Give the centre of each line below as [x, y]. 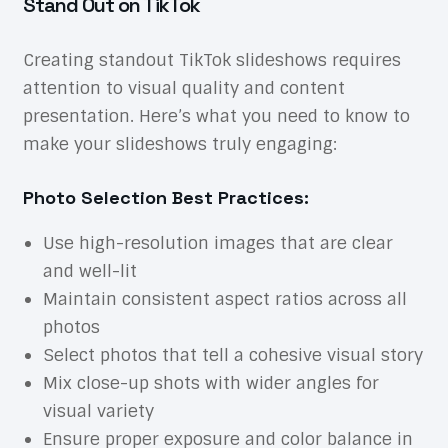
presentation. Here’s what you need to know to [216, 116]
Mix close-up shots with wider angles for [210, 383]
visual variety [98, 411]
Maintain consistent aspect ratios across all [224, 299]
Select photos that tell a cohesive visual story [232, 355]
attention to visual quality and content [183, 88]
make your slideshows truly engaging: [179, 144]
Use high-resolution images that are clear [217, 243]
